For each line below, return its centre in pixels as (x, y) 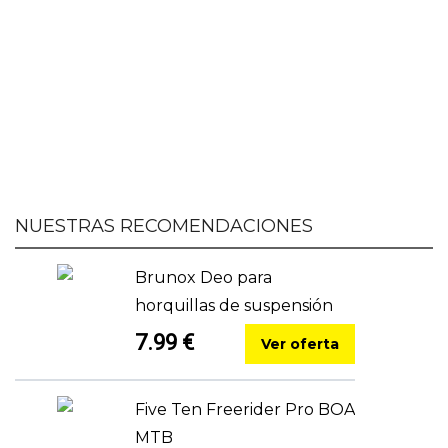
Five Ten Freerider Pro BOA (245, 409)
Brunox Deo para (203, 277)
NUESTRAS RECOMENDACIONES (164, 225)
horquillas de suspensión (234, 305)
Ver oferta (300, 343)
